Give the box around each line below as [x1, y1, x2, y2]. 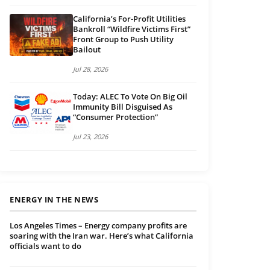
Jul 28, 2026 [73, 64, 108, 74]
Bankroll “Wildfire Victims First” [73, 24, 190, 35]
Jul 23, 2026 [73, 132, 108, 142]
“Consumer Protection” [73, 111, 158, 123]
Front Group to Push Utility [73, 34, 174, 45]
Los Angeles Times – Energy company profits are [10, 220, 187, 231]
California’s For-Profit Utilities [73, 13, 186, 25]
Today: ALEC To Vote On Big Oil [73, 91, 187, 102]
